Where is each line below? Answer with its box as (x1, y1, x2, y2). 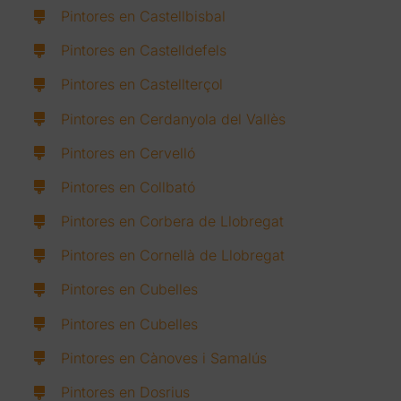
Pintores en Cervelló (61, 143, 196, 162)
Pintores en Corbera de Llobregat (61, 212, 285, 231)
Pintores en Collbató (61, 177, 196, 196)
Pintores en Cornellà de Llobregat (61, 246, 286, 265)
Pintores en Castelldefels (61, 41, 227, 60)
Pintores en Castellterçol (61, 75, 224, 94)
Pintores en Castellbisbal (61, 6, 226, 25)
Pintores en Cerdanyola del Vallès (61, 109, 286, 128)
